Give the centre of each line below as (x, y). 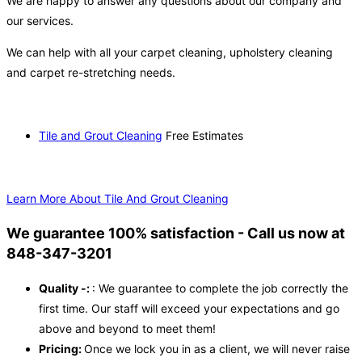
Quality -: (65, 288)
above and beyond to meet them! (127, 329)
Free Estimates (203, 136)
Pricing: (61, 349)
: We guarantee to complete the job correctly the (220, 288)
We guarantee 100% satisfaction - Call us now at (176, 234)
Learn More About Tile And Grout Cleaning (118, 199)
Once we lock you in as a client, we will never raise (217, 349)
